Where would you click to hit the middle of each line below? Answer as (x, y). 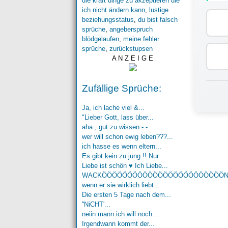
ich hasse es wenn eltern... (121, 147)
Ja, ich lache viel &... (113, 108)
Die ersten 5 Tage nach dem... (126, 195)
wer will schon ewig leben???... (127, 137)
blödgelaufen (100, 39)
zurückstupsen (131, 49)
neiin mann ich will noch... (120, 214)
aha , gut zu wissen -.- (115, 127)
